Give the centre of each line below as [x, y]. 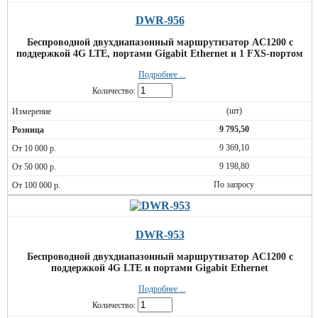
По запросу [234, 185]
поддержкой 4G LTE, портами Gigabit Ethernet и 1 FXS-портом [160, 54]
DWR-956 [160, 20]
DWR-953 [160, 235]
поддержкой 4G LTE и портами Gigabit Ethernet [160, 268]
